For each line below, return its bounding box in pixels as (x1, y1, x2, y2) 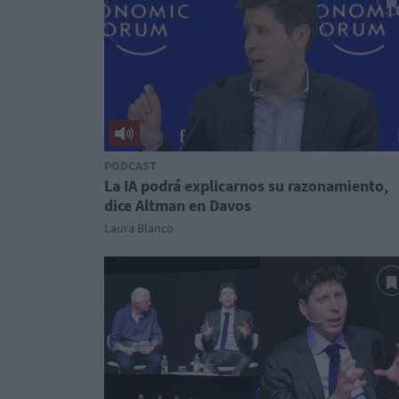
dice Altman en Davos (104, 195, 251, 216)
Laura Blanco (104, 220, 174, 236)
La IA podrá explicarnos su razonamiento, (104, 175, 388, 196)
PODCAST (104, 158, 157, 174)
